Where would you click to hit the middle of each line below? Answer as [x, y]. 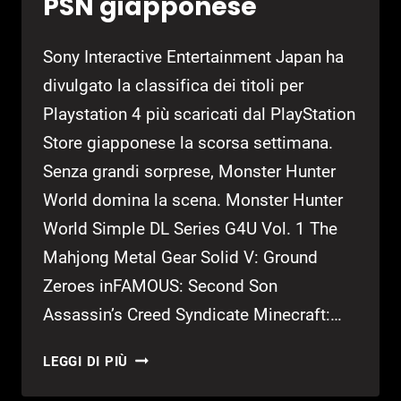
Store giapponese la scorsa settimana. [188, 142]
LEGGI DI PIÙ [86, 361]
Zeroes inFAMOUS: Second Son [160, 286]
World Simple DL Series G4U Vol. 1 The [190, 228]
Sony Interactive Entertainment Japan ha [193, 56]
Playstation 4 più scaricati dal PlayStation [199, 114]
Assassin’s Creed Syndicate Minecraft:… [192, 314]
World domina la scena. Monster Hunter [193, 200]
